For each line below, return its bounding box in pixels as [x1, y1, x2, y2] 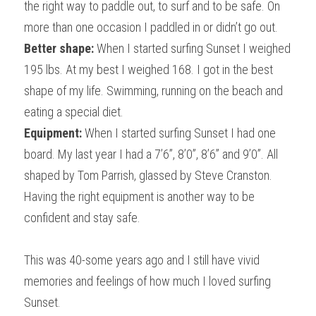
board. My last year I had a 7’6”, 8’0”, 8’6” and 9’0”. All [24, 146, 278, 162]
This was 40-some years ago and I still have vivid [24, 252, 260, 267]
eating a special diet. [24, 104, 123, 119]
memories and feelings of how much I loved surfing [24, 273, 271, 288]
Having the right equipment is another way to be [24, 188, 255, 204]
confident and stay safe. [24, 209, 140, 225]
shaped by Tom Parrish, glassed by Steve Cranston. [24, 167, 272, 183]
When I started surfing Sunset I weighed [94, 40, 291, 56]
